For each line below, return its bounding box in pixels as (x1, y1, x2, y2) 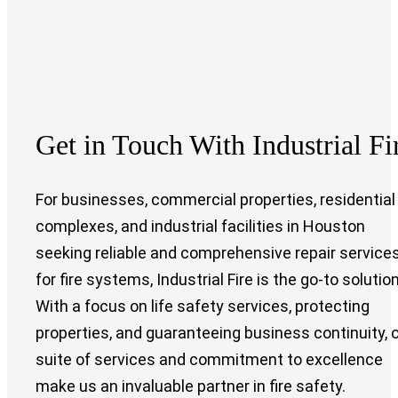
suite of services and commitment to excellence (36, 349, 383, 369)
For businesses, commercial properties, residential (36, 189, 395, 209)
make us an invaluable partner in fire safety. (36, 376, 346, 395)
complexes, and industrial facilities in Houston (36, 216, 365, 235)
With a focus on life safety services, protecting (36, 296, 370, 315)
